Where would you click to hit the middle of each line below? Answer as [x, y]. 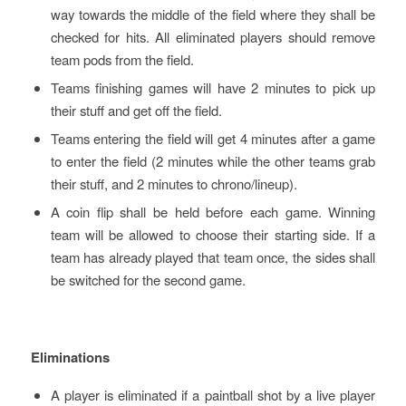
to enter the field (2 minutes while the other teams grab [213, 160]
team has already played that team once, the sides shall [213, 256]
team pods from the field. [122, 59]
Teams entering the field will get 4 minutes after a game [213, 138]
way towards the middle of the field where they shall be [213, 14]
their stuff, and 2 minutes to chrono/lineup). [174, 183]
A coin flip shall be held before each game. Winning [213, 211]
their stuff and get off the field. [136, 110]
